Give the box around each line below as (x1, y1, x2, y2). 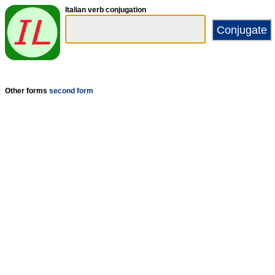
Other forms (5, 87, 49, 95)
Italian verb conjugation (65, 6, 146, 14)
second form (49, 87, 93, 95)
